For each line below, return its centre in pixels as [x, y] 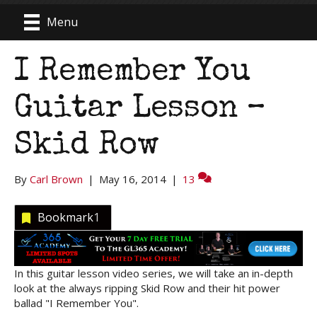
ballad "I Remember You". [76, 303]
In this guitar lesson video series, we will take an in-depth [154, 273]
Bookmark [65, 217]
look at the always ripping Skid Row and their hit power [147, 288]
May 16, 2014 [133, 179]
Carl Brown [56, 179]
